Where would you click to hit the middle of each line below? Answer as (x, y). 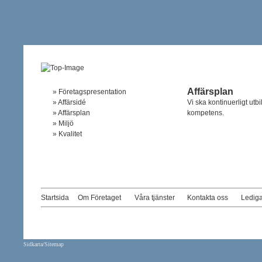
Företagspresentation (92, 92)
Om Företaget (99, 197)
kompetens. (206, 113)
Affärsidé (72, 102)
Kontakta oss (208, 197)
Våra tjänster (155, 197)
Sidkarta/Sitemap (44, 244)
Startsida (55, 197)
